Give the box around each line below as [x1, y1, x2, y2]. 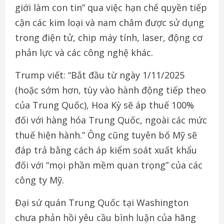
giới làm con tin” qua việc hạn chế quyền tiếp [15, 1, 207, 14]
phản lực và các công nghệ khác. [15, 46, 153, 59]
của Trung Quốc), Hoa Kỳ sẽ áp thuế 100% [15, 99, 194, 111]
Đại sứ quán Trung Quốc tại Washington [15, 196, 188, 209]
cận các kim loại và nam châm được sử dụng [15, 16, 204, 29]
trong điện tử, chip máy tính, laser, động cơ [15, 31, 202, 44]
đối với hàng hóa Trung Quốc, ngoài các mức [15, 114, 207, 126]
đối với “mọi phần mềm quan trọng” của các [15, 159, 202, 171]
